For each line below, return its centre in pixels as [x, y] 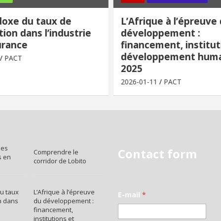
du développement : [64, 201]
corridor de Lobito [60, 161]
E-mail [130, 194]
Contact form [157, 153]
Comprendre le [56, 152]
